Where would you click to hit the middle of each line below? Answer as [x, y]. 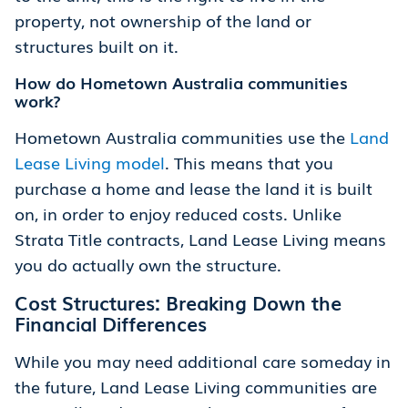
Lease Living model [90, 163]
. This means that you [249, 163]
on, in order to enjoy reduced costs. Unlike [178, 214]
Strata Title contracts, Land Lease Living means [200, 239]
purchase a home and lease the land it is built [194, 188]
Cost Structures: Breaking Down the [178, 302]
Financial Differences [111, 323]
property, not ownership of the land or [163, 20]
